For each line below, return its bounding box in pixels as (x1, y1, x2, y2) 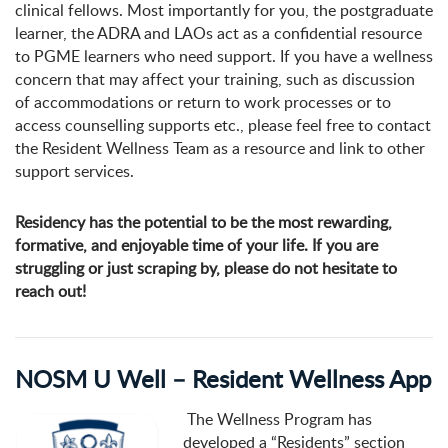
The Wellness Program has (183, 408, 372, 431)
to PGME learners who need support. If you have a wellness (15, 45, 433, 68)
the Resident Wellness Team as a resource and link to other (15, 137, 425, 160)
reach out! (15, 280, 86, 303)
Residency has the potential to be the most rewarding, (15, 211, 392, 234)
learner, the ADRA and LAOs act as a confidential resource (15, 22, 422, 45)
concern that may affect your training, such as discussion (15, 68, 415, 91)
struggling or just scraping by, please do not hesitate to (15, 257, 397, 280)
